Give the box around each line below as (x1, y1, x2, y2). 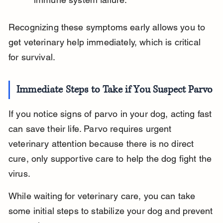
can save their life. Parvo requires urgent (8, 123, 174, 134)
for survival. (8, 52, 56, 63)
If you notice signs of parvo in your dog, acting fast (8, 109, 215, 119)
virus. (8, 168, 30, 179)
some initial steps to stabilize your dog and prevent (8, 206, 216, 217)
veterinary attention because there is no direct (8, 138, 197, 149)
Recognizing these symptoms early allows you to (8, 22, 208, 33)
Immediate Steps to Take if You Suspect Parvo (16, 83, 213, 97)
